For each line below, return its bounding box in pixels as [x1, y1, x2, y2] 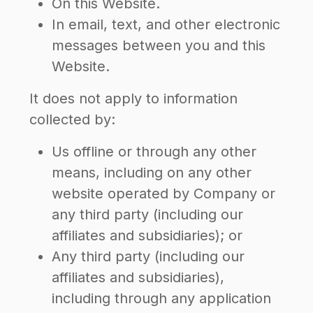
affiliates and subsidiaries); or [52, 227, 242, 244]
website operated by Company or [52, 185, 275, 202]
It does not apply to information [29, 90, 238, 107]
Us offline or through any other [52, 143, 256, 160]
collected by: [29, 111, 115, 128]
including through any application [52, 290, 271, 307]
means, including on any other [52, 164, 252, 181]
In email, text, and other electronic [52, 16, 280, 33]
